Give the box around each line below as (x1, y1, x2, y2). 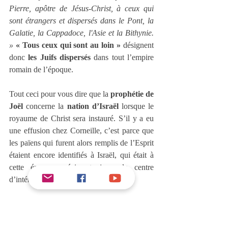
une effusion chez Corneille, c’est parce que (9, 126, 154, 135)
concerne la (23, 101, 67, 110)
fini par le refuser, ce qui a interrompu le (9, 211, 154, 220)
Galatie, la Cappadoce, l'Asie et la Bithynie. (9, 28, 154, 37)
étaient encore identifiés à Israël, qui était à (9, 150, 154, 159)
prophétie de (110, 89, 154, 98)
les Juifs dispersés (28, 52, 91, 62)
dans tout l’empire (91, 52, 154, 62)
